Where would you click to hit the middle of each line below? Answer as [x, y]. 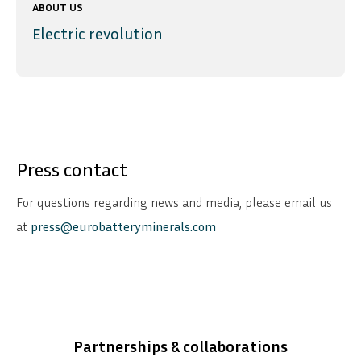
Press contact [72, 170]
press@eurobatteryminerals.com [123, 227]
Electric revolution [98, 33]
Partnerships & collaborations [180, 346]
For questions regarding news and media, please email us [174, 203]
